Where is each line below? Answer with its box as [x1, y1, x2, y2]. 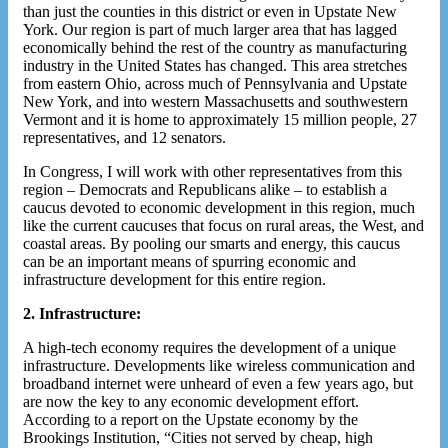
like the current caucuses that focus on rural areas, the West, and [23, 216, 424, 234]
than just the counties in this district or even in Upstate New [23, 2, 397, 20]
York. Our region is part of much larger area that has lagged [23, 20, 397, 38]
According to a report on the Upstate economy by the [23, 410, 358, 428]
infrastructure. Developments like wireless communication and [23, 356, 415, 374]
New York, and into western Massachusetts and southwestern [23, 92, 408, 110]
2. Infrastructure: [23, 304, 141, 322]
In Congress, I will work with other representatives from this [23, 162, 402, 180]
